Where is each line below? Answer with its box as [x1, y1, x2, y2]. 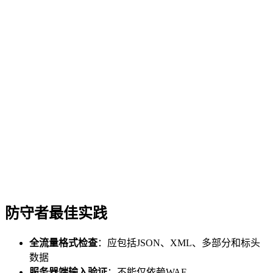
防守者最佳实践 [5, 205, 107, 222]
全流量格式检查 [29, 238, 97, 249]
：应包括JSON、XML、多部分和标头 [97, 238, 260, 249]
